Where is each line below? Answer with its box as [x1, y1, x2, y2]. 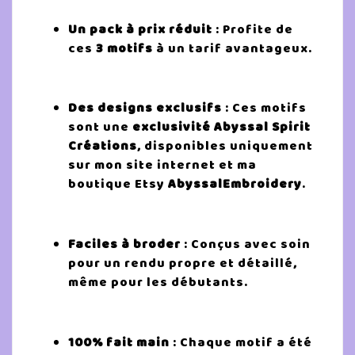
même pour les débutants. [68, 273, 248, 292]
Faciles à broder [68, 235, 181, 254]
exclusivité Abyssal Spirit [132, 117, 311, 137]
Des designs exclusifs [68, 98, 222, 118]
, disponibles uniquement [137, 136, 313, 156]
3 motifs [96, 38, 153, 58]
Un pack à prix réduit [68, 19, 212, 39]
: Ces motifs [222, 98, 307, 118]
